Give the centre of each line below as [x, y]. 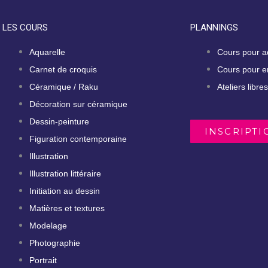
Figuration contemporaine [78, 139]
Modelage [48, 226]
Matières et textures [67, 208]
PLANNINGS [214, 28]
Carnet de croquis [63, 70]
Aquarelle [48, 52]
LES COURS [25, 28]
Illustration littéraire [66, 174]
